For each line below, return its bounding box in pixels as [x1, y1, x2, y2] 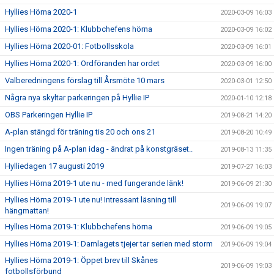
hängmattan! [5, 206, 49, 215]
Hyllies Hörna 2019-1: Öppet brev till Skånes [5, 256, 158, 265]
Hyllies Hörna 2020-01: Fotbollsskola [5, 42, 134, 51]
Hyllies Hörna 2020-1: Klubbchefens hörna [5, 24, 152, 34]
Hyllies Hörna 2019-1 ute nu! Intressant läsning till [5, 195, 176, 204]
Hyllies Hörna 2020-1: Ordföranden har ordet [5, 59, 160, 68]
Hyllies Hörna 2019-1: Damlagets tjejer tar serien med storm [5, 239, 213, 248]
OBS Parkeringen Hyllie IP [5, 110, 92, 119]
